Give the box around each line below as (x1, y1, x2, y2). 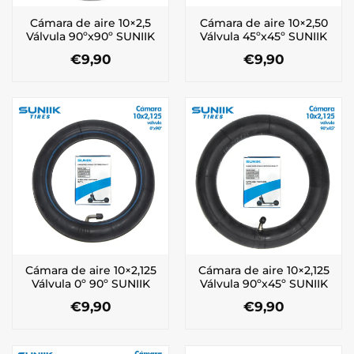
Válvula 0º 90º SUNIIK (31, 277, 150, 290)
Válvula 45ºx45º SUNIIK (200, 29, 327, 43)
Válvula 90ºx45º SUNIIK (199, 277, 328, 290)
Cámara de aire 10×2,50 (199, 16, 328, 29)
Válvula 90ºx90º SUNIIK (26, 29, 155, 43)
